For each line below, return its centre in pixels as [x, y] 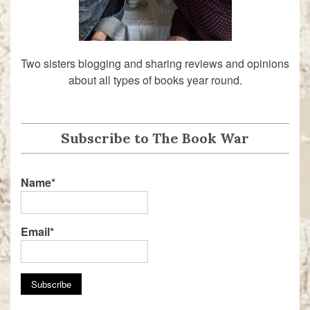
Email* [37, 232]
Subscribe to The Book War [155, 138]
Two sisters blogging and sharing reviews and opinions [155, 63]
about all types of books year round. [155, 80]
